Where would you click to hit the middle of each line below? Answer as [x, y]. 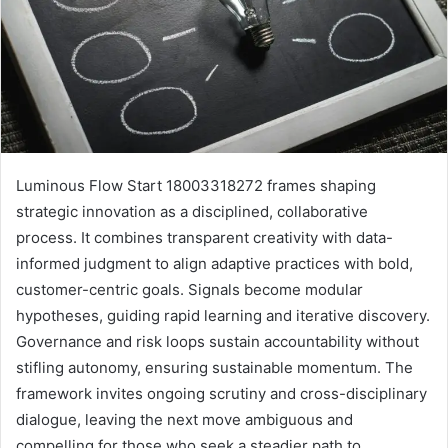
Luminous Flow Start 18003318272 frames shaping [196, 186]
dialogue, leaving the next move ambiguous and [184, 420]
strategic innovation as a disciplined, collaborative [192, 212]
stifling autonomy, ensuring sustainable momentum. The [214, 368]
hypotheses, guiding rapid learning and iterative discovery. [223, 316]
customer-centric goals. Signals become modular [189, 290]
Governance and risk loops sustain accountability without [217, 342]
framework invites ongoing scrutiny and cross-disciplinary [221, 394]
